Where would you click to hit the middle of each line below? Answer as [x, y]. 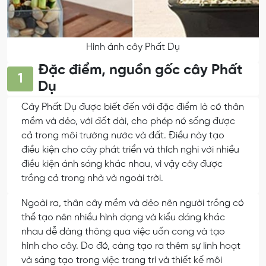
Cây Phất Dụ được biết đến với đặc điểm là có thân [133, 107]
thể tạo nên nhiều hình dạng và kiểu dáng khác [123, 217]
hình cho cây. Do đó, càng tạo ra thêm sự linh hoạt [131, 246]
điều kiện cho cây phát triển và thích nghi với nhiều [130, 150]
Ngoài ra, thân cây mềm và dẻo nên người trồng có [133, 203]
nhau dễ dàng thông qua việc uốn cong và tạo [123, 232]
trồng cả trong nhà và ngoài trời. [92, 178]
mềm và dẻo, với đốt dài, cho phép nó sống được [128, 121]
